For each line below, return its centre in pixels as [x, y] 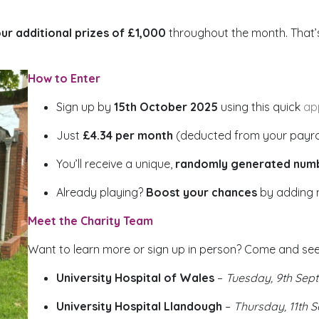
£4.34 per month [127, 135]
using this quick [260, 107]
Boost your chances [201, 192]
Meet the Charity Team [91, 221]
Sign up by [85, 107]
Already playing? [101, 192]
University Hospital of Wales [136, 278]
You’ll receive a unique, [115, 164]
